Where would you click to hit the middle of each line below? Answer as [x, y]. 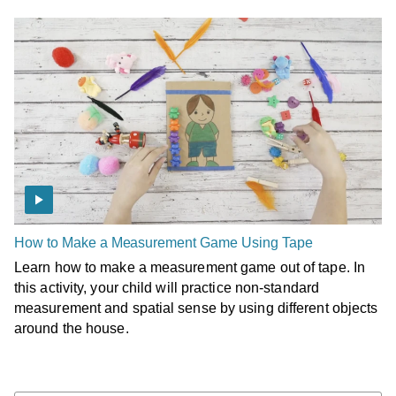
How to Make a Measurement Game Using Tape [164, 242]
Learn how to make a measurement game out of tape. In [190, 267]
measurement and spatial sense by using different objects [196, 308]
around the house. [72, 328]
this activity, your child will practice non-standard [167, 287]
